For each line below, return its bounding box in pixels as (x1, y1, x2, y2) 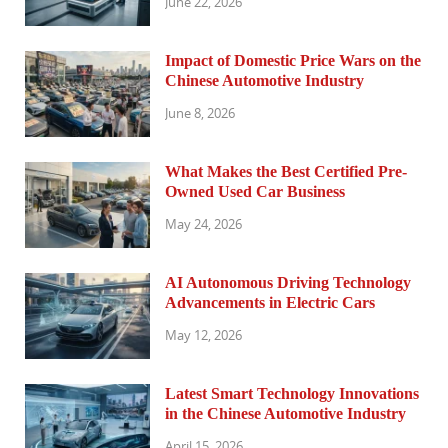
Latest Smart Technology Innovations (165, 385, 419, 403)
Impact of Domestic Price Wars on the (165, 51, 421, 69)
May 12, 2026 (165, 325, 242, 344)
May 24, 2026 (165, 214, 242, 233)
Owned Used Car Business (165, 183, 345, 201)
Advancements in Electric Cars (165, 294, 375, 312)
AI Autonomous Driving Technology (165, 274, 411, 292)
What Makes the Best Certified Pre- (165, 163, 407, 181)
